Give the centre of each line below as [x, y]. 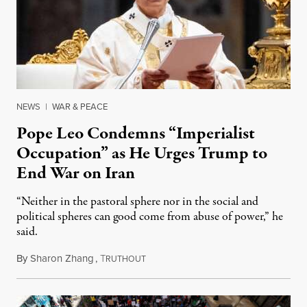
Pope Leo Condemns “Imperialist [136, 134]
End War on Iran [76, 174]
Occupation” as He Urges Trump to [142, 154]
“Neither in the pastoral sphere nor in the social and [137, 202]
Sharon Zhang [62, 259]
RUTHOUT [126, 259]
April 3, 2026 [173, 259]
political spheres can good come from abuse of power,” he [150, 217]
